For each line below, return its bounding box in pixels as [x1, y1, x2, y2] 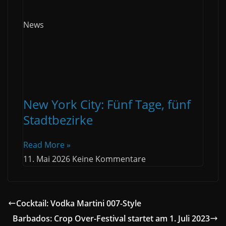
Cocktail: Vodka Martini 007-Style [16, 198, 141, 209]
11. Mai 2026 [23, 153, 72, 165]
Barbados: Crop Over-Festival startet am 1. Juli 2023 [13, 213, 210, 224]
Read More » [23, 139, 71, 151]
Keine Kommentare [72, 153, 146, 165]
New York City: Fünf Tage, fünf [23, 96, 191, 113]
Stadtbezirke [23, 111, 93, 129]
